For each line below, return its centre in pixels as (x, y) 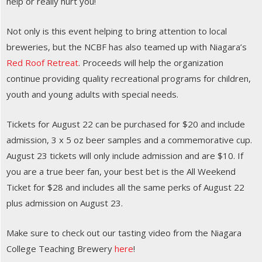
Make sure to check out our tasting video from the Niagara (124, 233)
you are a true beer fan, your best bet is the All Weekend (121, 172)
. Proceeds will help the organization (151, 63)
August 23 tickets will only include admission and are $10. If (125, 156)
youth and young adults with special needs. (92, 94)
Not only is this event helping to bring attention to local (117, 31)
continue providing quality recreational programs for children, (129, 79)
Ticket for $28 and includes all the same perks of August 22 (125, 187)
